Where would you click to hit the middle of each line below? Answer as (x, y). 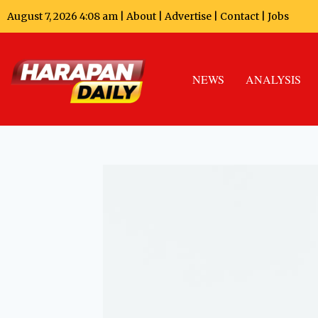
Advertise (188, 17)
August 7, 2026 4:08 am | (67, 17)
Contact (241, 17)
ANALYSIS (273, 79)
